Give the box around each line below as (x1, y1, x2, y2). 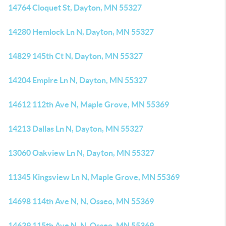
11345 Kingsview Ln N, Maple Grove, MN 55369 (8, 173, 180, 182)
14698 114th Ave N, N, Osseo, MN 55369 (8, 197, 154, 206)
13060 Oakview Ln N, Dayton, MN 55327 (8, 148, 154, 157)
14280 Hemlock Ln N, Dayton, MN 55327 (8, 27, 154, 36)
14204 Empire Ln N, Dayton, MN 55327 (8, 76, 147, 85)
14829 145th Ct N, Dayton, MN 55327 (8, 51, 143, 61)
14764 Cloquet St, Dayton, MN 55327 (8, 3, 142, 12)
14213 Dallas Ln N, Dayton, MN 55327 (8, 124, 143, 133)
